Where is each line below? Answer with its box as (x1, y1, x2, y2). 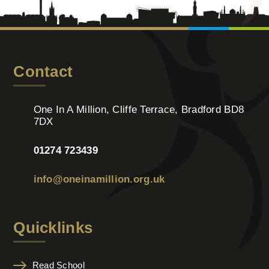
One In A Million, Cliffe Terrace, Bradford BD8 (33, 104, 244, 116)
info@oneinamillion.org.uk (33, 174, 165, 186)
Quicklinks (13, 219, 93, 236)
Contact (13, 63, 73, 80)
